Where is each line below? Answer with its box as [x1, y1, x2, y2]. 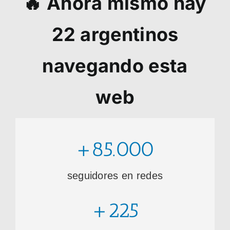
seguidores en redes [67, 170, 163, 182]
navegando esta [42, 54, 188, 78]
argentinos [75, 23, 179, 46]
